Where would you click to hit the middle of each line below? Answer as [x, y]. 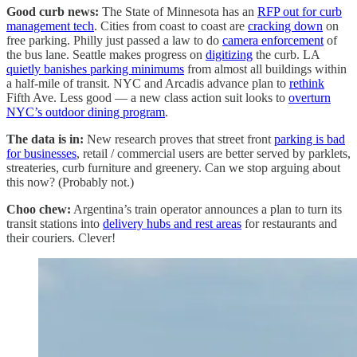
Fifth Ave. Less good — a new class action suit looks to [147, 97]
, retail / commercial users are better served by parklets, [214, 153]
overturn [310, 97]
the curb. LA [286, 54]
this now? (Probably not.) [70, 182]
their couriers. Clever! [61, 237]
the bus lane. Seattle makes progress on [106, 54]
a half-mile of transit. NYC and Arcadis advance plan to [148, 83]
